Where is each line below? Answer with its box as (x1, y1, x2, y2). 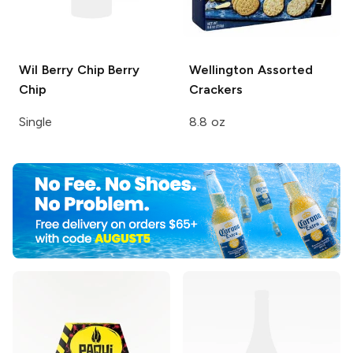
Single (19, 114, 52, 130)
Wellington (189, 62, 254, 78)
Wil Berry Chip (19, 62, 105, 78)
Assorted (254, 62, 313, 78)
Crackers (189, 82, 243, 98)
